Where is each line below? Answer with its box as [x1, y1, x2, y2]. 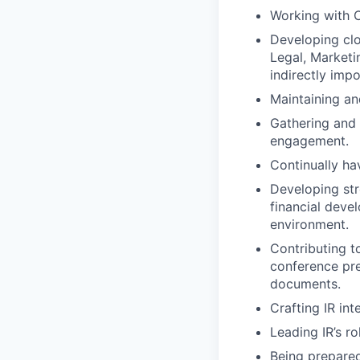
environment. [270, 216, 349, 232]
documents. [270, 276, 341, 292]
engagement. [270, 133, 349, 149]
